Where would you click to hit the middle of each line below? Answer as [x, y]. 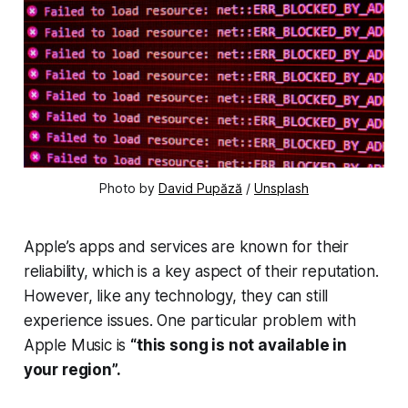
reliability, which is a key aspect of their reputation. [201, 272]
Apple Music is [77, 346]
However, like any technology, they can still [176, 296]
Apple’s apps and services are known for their [186, 247]
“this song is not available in [239, 346]
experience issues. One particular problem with [189, 321]
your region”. [72, 370]
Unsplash [281, 189]
